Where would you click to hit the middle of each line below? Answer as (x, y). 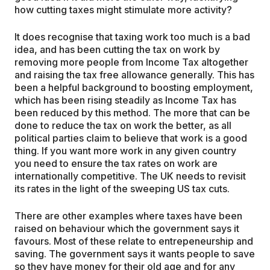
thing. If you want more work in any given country (125, 151)
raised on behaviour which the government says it (127, 228)
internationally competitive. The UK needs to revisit (130, 176)
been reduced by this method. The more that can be (132, 113)
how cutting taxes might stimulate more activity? (123, 10)
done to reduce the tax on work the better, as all (123, 125)
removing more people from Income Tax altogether (131, 62)
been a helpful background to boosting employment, (134, 87)
